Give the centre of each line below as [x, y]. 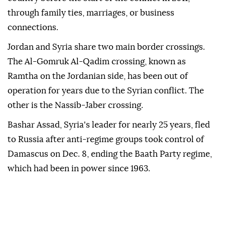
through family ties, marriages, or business [91, 13]
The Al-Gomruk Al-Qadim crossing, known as [97, 62]
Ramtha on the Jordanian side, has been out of [98, 76]
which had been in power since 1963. [79, 169]
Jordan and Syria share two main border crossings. [106, 47]
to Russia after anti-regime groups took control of [106, 140]
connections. [33, 28]
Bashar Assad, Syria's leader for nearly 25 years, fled [109, 125]
